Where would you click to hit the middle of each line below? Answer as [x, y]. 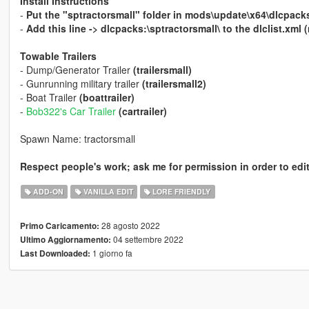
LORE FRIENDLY [181, 191]
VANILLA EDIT [107, 191]
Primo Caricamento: [59, 226]
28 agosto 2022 [129, 225]
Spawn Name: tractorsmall [77, 138]
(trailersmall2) [174, 83]
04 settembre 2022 [147, 239]
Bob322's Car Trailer [71, 111]
